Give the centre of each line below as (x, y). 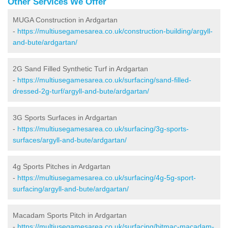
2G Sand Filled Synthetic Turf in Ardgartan (80, 68)
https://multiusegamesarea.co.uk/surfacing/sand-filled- (104, 80)
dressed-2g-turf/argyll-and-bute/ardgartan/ (81, 91)
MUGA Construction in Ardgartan (65, 20)
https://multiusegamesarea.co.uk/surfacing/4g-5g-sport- (107, 177)
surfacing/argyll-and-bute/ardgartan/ (71, 189)
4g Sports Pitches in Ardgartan (62, 166)
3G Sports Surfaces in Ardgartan (65, 117)
